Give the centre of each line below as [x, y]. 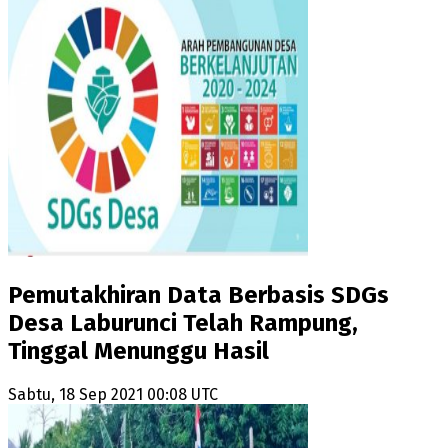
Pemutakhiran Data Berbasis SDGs [198, 295]
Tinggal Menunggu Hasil [138, 351]
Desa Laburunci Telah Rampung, [183, 323]
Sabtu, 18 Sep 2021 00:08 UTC [113, 395]
